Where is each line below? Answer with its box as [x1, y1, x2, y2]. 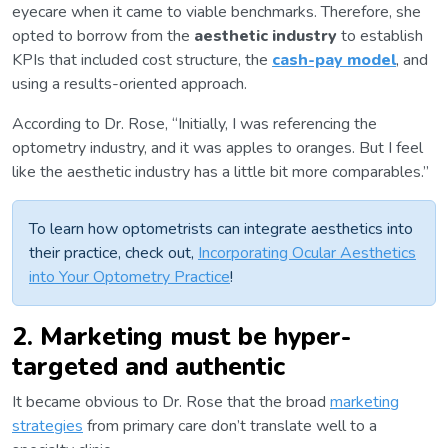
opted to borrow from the [12, 25, 194, 48]
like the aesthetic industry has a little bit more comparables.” [12, 161, 429, 184]
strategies [12, 415, 83, 438]
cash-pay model [272, 49, 396, 72]
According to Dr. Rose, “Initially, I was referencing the [12, 113, 377, 136]
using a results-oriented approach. [12, 73, 247, 96]
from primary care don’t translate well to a [83, 415, 377, 438]
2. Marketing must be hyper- [12, 319, 351, 355]
